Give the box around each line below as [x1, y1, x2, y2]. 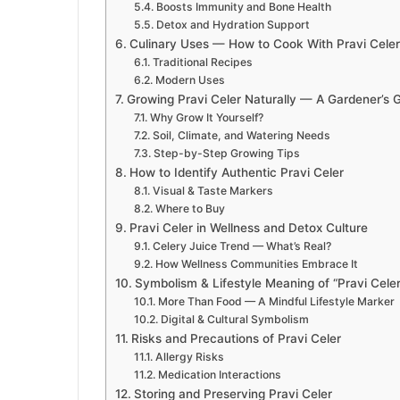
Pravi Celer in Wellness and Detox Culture [129, 221, 368, 236]
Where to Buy [154, 202, 225, 216]
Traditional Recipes [152, 55, 253, 70]
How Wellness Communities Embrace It [154, 257, 358, 271]
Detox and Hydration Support [155, 18, 310, 32]
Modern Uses [154, 73, 225, 87]
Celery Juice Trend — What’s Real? [152, 239, 331, 254]
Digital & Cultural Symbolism [160, 312, 309, 327]
